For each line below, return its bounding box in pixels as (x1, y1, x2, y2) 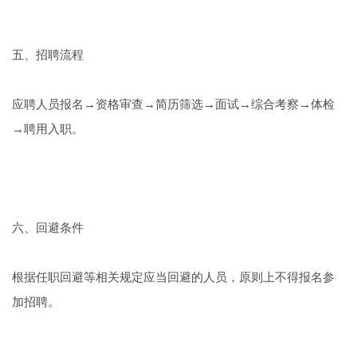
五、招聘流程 (11, 49, 84, 62)
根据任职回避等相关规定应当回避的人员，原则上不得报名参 (11, 271, 335, 284)
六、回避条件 (11, 222, 84, 235)
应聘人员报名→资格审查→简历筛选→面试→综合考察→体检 (11, 98, 335, 112)
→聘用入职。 (11, 123, 84, 136)
